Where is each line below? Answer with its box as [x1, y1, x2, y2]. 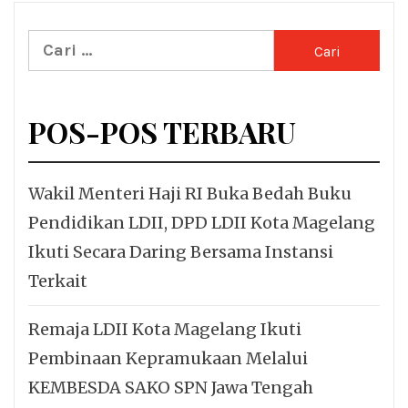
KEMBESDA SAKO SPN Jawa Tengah [28, 376, 313, 398]
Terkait [28, 270, 87, 291]
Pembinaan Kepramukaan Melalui [28, 347, 308, 369]
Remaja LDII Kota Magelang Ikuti [28, 318, 301, 340]
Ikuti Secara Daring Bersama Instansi [28, 240, 333, 262]
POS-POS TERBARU [28, 111, 296, 151]
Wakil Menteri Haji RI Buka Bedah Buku [28, 182, 352, 204]
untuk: [27, 61, 83, 83]
